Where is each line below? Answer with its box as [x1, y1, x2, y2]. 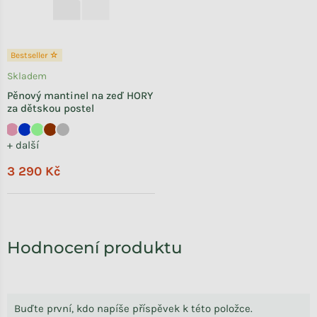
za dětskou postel [7, 102, 94, 115]
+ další [7, 139, 39, 152]
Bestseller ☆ [11, 50, 59, 61]
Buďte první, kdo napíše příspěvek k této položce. [14, 302, 253, 316]
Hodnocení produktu [7, 238, 183, 258]
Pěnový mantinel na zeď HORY [7, 89, 153, 103]
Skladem [7, 70, 47, 83]
